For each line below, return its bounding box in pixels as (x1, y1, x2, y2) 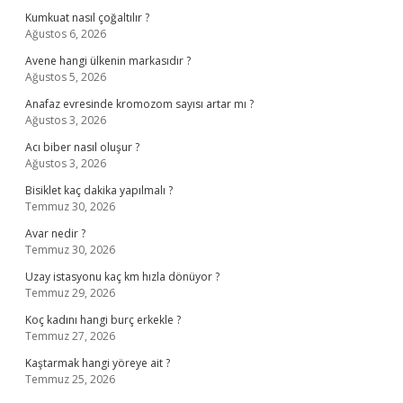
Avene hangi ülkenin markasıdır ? (25, 53, 191, 68)
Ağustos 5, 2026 (25, 69, 106, 85)
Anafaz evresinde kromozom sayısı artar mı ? (25, 96, 254, 112)
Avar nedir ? (25, 226, 85, 241)
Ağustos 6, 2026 (25, 26, 106, 41)
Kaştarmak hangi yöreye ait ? (25, 355, 170, 371)
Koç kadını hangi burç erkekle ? (25, 312, 181, 327)
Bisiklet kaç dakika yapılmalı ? (25, 183, 173, 198)
